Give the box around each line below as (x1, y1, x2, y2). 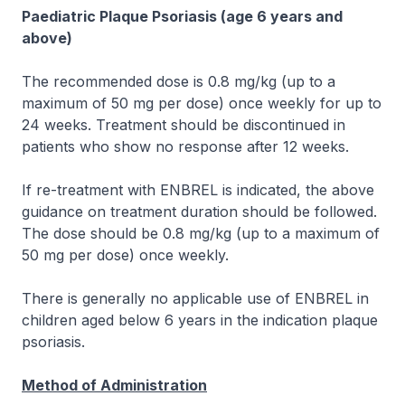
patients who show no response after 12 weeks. (22, 137, 349, 155)
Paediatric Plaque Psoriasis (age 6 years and (22, 7, 343, 25)
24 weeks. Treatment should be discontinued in (22, 116, 345, 134)
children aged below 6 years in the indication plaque (22, 311, 378, 329)
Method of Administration (22, 376, 207, 394)
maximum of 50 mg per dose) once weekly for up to (22, 94, 381, 112)
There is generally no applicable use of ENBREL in (22, 289, 369, 307)
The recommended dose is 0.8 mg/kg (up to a (22, 72, 335, 90)
